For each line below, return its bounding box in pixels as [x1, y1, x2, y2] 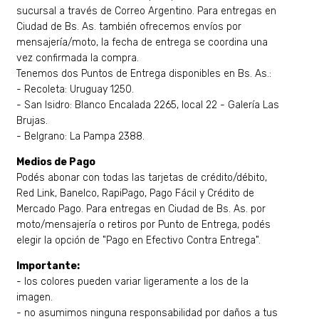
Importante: [16, 260, 80, 273]
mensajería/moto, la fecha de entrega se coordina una [16, 36, 268, 49]
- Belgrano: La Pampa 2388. [16, 130, 145, 143]
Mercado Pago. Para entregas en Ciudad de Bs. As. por [16, 203, 266, 216]
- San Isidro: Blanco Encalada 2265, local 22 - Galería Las [16, 99, 280, 112]
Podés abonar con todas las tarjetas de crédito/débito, [16, 172, 268, 184]
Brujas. [16, 115, 48, 127]
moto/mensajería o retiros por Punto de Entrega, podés [16, 219, 271, 231]
